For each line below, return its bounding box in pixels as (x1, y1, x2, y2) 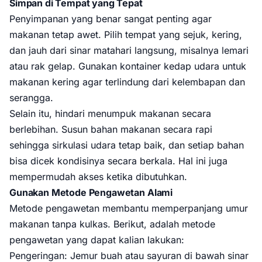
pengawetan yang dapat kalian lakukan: (9, 234, 184, 246)
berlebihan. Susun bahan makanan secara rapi (9, 123, 212, 135)
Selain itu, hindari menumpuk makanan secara (9, 108, 211, 119)
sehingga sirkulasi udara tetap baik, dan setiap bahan (9, 139, 244, 151)
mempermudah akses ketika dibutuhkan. (9, 171, 187, 182)
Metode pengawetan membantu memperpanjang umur (9, 202, 248, 214)
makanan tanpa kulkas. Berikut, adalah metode (9, 218, 215, 230)
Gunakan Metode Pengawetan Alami (9, 187, 173, 198)
